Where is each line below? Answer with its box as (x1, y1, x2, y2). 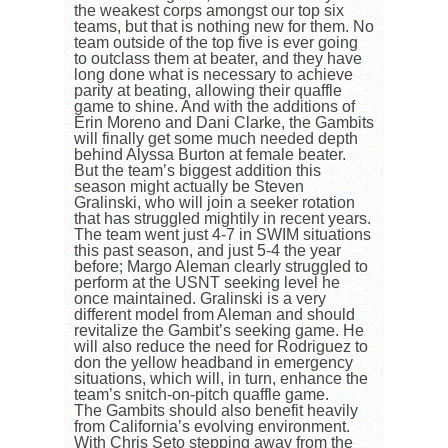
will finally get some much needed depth (74, 130, 358, 148)
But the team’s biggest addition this (74, 162, 321, 180)
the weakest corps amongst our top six (74, 2, 344, 20)
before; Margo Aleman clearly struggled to (74, 258, 368, 276)
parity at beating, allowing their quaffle (74, 82, 342, 100)
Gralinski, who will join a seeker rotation (74, 194, 355, 212)
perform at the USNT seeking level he (74, 274, 340, 292)
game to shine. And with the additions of (74, 98, 355, 116)
